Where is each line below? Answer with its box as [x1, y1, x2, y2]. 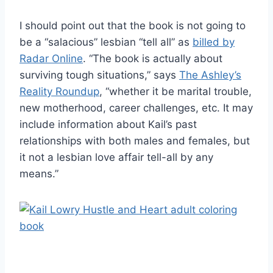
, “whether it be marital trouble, [99, 85, 252, 97]
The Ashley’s [179, 68, 241, 81]
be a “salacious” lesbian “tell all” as [19, 35, 193, 48]
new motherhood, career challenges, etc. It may [19, 101, 253, 114]
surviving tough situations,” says [19, 68, 179, 81]
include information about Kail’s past [19, 118, 197, 130]
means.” [19, 167, 58, 180]
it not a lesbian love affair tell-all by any [19, 151, 213, 163]
